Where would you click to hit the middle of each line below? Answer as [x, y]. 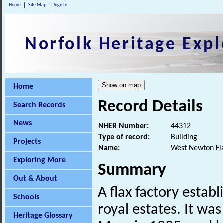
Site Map [37, 5]
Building [184, 138]
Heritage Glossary [43, 216]
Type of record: [124, 138]
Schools [26, 197]
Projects [27, 142]
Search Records [39, 105]
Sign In [60, 5]
